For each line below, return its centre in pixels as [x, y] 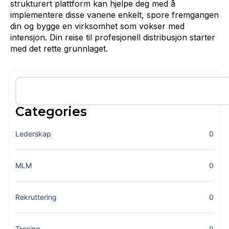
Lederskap [33, 134]
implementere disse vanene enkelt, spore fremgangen [114, 15]
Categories [51, 112]
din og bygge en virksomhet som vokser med [97, 26]
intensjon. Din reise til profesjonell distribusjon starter [113, 37]
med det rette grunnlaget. [59, 48]
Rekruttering [36, 197]
